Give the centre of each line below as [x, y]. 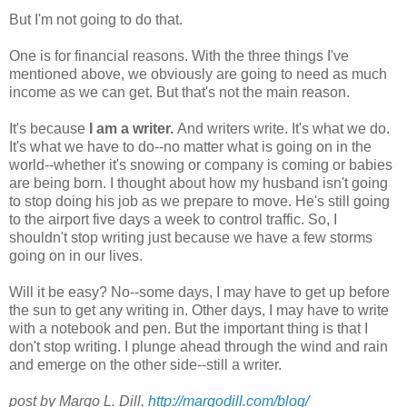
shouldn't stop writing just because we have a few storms [191, 238]
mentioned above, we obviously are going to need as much [198, 74]
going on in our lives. [76, 256]
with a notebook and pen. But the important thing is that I [189, 329]
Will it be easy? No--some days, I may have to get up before [199, 293]
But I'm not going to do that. [96, 20]
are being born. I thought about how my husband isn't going [199, 184]
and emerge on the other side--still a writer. [145, 365]
